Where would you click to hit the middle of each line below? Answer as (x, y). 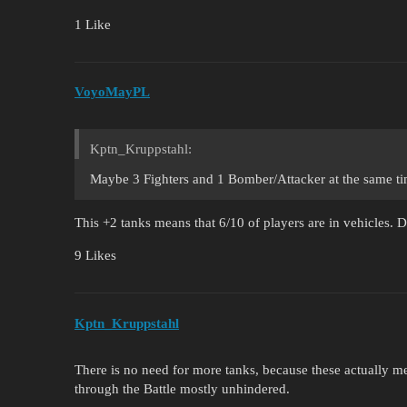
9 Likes (95, 256)
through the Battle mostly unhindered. (182, 388)
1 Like (93, 24)
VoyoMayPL (112, 92)
